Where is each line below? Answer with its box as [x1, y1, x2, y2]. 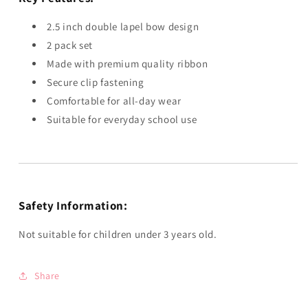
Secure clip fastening [47, 76, 144, 89]
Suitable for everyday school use [47, 113, 197, 126]
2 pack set [47, 38, 93, 52]
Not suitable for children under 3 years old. [19, 228, 217, 241]
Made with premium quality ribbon [47, 57, 208, 70]
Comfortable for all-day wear [47, 94, 181, 107]
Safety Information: [19, 198, 128, 213]
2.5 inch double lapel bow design [47, 20, 199, 33]
